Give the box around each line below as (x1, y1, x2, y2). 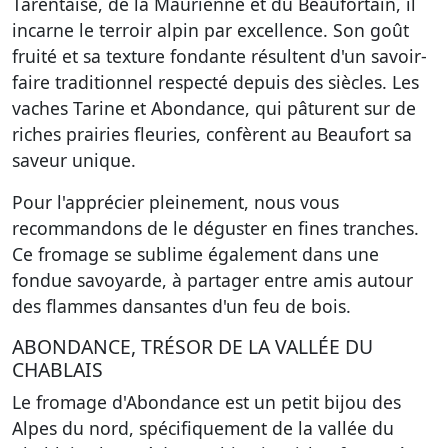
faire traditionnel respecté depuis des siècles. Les (12, 70, 419, 94)
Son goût (333, 18, 409, 42)
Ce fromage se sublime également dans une (12, 242, 379, 266)
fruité (12, 44, 57, 68)
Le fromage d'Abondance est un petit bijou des (12, 390, 401, 414)
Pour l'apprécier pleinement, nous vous (12, 190, 339, 214)
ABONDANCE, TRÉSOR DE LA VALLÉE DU (12, 333, 373, 360)
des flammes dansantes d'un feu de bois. (12, 294, 351, 318)
